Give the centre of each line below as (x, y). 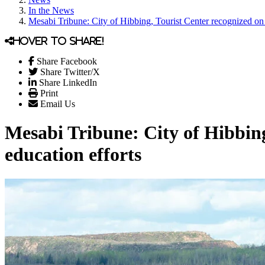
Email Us (58, 104)
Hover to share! (59, 41)
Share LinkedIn (68, 83)
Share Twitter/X (70, 72)
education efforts (73, 155)
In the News (51, 10)
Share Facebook (67, 61)
